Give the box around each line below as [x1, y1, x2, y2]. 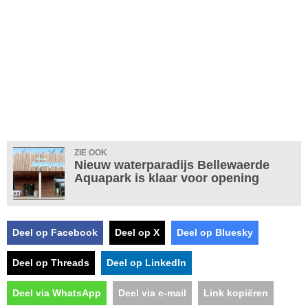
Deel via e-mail [118, 287, 186, 298]
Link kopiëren [203, 287, 268, 298]
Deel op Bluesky [177, 226, 253, 238]
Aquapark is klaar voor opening [74, 170, 259, 185]
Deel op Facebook [12, 226, 98, 238]
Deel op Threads [12, 256, 89, 268]
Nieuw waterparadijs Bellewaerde [74, 157, 269, 172]
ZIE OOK [74, 147, 107, 157]
